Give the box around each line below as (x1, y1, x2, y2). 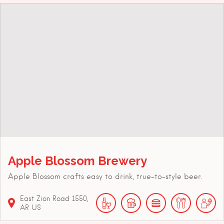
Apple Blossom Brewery (8, 153, 147, 168)
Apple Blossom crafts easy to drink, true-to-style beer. (8, 172, 202, 181)
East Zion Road (20, 194, 69, 203)
